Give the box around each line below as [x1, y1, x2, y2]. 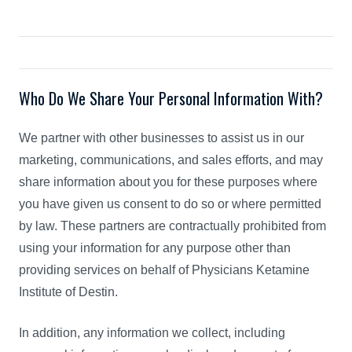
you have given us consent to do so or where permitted [19, 197, 321, 211]
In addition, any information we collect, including [19, 326, 285, 339]
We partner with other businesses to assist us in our [19, 131, 304, 145]
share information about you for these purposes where [19, 175, 317, 189]
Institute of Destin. [19, 285, 118, 299]
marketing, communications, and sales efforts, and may [19, 153, 323, 167]
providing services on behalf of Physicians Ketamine [19, 263, 310, 277]
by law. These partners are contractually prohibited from [19, 219, 326, 233]
